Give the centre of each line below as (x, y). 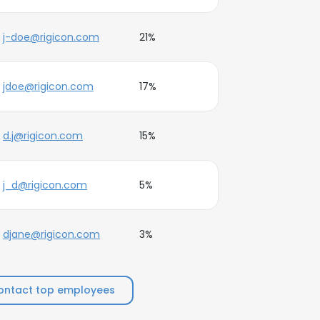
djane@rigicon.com (51, 234)
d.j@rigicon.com (43, 136)
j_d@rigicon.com (45, 185)
